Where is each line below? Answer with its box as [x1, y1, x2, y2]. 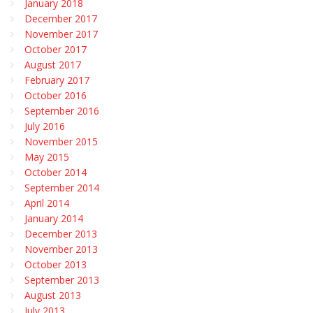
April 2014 [24, 196, 69, 210]
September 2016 [24, 103, 99, 117]
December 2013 [24, 226, 97, 240]
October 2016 [24, 88, 87, 102]
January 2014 [24, 211, 83, 225]
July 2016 [24, 119, 65, 133]
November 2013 [24, 242, 98, 256]
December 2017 [24, 11, 97, 25]
